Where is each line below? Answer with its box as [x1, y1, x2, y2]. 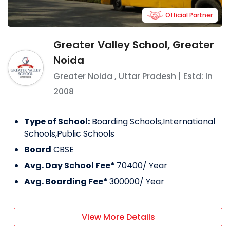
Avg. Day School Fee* [24, 159, 117, 171]
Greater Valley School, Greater [53, 37, 215, 52]
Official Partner [165, 10, 213, 20]
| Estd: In [176, 70, 213, 82]
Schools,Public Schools [24, 127, 114, 140]
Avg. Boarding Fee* [24, 175, 109, 187]
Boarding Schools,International [92, 115, 215, 127]
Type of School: [24, 115, 90, 127]
